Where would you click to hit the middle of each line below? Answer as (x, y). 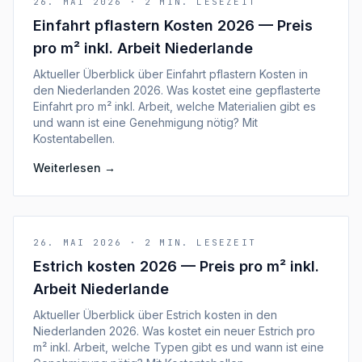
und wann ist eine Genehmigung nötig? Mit (145, 122)
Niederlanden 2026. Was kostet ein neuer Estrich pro (174, 331)
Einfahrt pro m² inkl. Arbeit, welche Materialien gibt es (175, 106)
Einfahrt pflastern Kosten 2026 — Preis (173, 25)
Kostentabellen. (74, 139)
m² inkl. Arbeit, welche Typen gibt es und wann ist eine (179, 347)
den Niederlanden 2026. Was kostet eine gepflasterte (177, 90)
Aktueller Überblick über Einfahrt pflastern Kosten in (170, 74)
